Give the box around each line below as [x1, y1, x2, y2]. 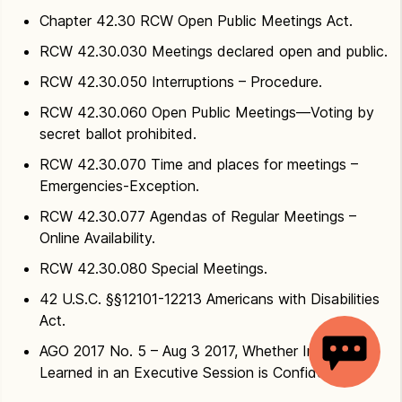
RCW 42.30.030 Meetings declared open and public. [39, 42, 388, 60]
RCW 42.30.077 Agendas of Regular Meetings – [39, 207, 356, 225]
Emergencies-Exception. [39, 177, 199, 195]
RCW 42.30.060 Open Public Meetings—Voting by [39, 103, 374, 121]
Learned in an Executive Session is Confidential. [39, 363, 355, 381]
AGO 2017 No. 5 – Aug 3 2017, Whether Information [39, 342, 379, 360]
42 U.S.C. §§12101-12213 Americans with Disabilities [39, 290, 380, 308]
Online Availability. [39, 229, 155, 247]
